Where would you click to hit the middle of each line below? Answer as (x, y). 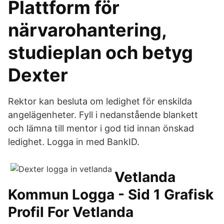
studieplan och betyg (100, 52)
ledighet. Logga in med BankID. (74, 142)
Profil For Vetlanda (71, 212)
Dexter (38, 75)
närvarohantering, (87, 30)
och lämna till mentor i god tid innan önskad (101, 128)
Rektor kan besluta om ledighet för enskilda (100, 101)
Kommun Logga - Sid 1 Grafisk (111, 194)
